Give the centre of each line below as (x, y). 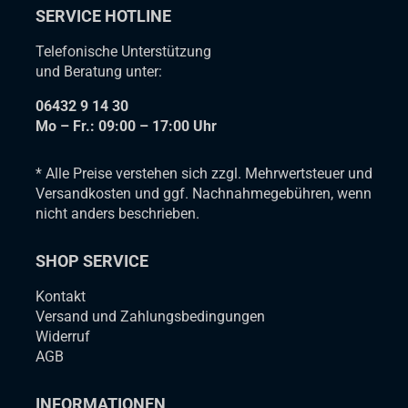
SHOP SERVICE (92, 260)
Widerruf (63, 336)
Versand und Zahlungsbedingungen (151, 316)
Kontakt (61, 296)
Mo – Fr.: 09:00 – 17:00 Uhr (127, 126)
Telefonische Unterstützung (124, 51)
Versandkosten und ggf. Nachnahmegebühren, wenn (204, 193)
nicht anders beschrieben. (118, 213)
